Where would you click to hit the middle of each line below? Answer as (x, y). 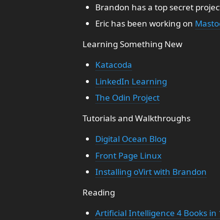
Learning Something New (132, 44)
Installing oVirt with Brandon (151, 172)
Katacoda (113, 65)
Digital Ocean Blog (131, 139)
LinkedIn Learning (131, 81)
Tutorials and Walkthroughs (137, 118)
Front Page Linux (128, 155)
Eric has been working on (145, 23)
